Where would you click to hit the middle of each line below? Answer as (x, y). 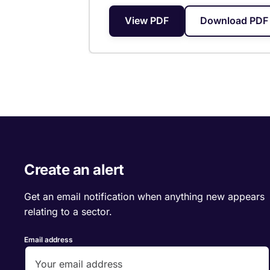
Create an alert (74, 170)
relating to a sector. (68, 212)
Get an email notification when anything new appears (144, 196)
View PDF (147, 20)
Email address (49, 240)
